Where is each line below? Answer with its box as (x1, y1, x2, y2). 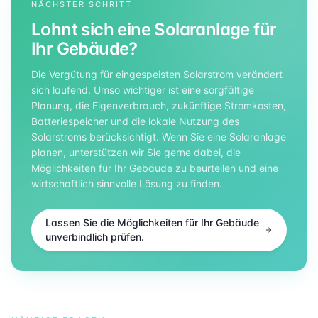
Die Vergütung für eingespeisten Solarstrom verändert (31, 68, 283, 81)
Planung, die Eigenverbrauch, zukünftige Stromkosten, (31, 99, 286, 112)
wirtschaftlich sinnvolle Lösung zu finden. (31, 177, 222, 190)
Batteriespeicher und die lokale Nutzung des (31, 115, 239, 128)
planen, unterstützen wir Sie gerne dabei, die (31, 146, 241, 159)
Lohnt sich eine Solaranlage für (31, 19, 277, 40)
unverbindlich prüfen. (45, 231, 144, 243)
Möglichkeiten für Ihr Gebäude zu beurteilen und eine (31, 162, 278, 175)
